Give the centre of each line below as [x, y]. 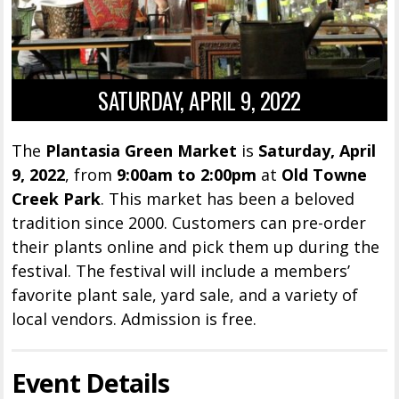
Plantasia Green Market [142, 151]
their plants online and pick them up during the [196, 247]
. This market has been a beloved [228, 199]
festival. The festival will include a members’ [181, 271]
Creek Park [57, 199]
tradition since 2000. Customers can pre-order [189, 223]
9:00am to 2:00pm [187, 175]
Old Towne [325, 175]
